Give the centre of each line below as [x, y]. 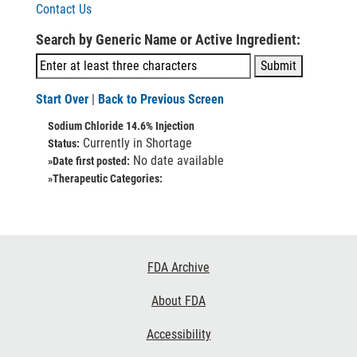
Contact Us [64, 9]
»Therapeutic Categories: [105, 178]
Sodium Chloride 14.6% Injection [121, 126]
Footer [30, 263]
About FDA [178, 301]
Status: [64, 143]
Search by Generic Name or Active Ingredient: [168, 39]
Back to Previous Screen [161, 99]
